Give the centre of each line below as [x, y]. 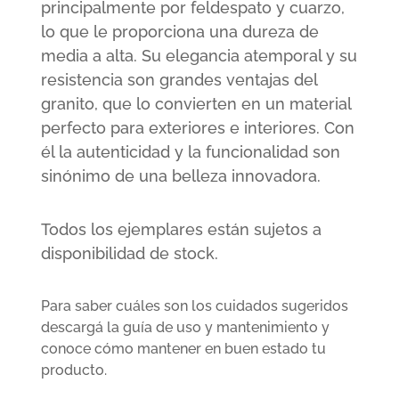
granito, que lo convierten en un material [195, 103]
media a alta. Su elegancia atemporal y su [199, 55]
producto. [73, 370]
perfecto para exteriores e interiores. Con [197, 127]
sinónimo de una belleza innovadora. [180, 175]
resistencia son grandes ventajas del [179, 79]
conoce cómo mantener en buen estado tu [183, 349]
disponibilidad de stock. [129, 253]
